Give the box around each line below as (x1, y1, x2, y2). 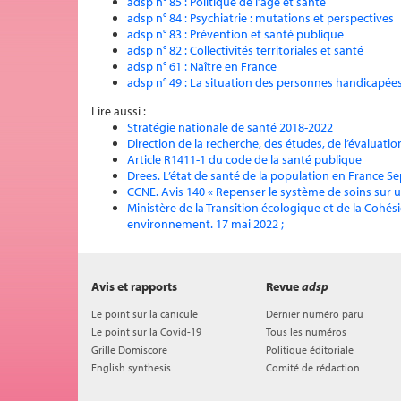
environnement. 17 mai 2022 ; (127, 216, 284, 232)
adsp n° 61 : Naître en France (127, 58, 277, 74)
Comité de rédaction (266, 361, 360, 374)
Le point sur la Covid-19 (91, 325, 201, 338)
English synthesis (91, 361, 171, 374)
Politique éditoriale (266, 343, 354, 356)
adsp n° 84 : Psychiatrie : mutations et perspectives (127, 10, 394, 26)
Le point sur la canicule (91, 307, 198, 320)
